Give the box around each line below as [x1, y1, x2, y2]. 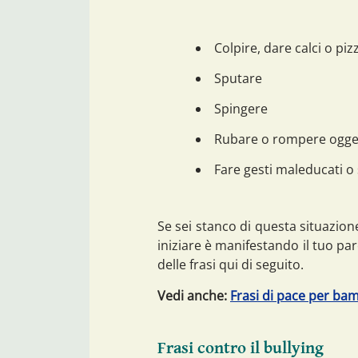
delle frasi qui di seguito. [157, 255, 304, 273]
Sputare [214, 69, 262, 87]
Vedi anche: [157, 286, 230, 304]
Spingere [214, 99, 268, 117]
